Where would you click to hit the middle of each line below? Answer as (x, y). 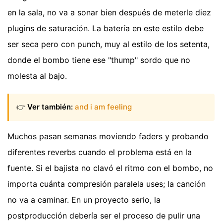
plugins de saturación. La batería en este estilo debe (106, 28)
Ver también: (50, 107)
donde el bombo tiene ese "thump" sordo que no (99, 60)
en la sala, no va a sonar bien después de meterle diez (109, 13)
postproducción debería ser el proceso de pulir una (104, 215)
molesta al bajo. (37, 76)
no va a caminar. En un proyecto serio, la (84, 199)
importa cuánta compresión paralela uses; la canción (107, 184)
